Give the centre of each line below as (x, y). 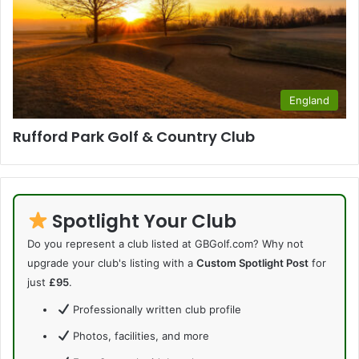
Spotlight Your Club (143, 221)
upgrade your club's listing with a (112, 262)
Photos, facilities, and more (139, 335)
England (309, 100)
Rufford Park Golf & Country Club (134, 136)
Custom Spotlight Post (252, 262)
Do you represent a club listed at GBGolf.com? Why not (165, 243)
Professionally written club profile (155, 309)
